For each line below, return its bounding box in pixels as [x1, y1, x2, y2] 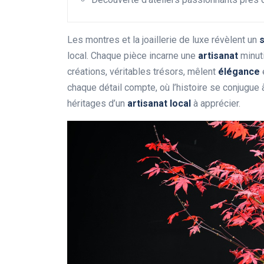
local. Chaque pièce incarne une [67, 50, 198, 62]
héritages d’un [67, 98, 127, 110]
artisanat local [127, 98, 191, 110]
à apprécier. [191, 98, 240, 110]
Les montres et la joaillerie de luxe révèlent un [67, 34, 259, 46]
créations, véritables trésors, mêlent [67, 66, 218, 78]
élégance [218, 66, 260, 78]
